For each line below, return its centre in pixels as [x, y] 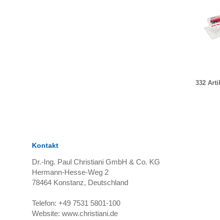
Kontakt [45, 145]
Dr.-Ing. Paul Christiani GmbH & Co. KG [96, 162]
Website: [47, 213]
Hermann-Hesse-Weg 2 [70, 172]
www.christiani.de [90, 213]
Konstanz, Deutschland [90, 182]
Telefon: [45, 203]
